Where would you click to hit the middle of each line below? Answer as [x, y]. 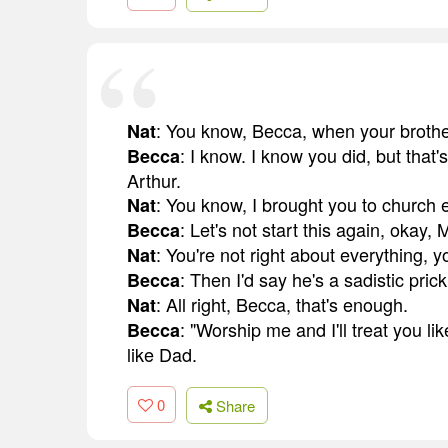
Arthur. [154, 179]
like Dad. [162, 353]
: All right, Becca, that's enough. [282, 303]
